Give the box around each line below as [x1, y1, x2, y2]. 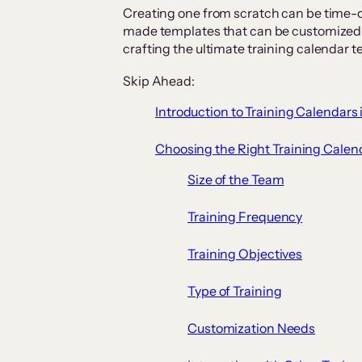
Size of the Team [187, 171, 284, 188]
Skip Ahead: [123, 73, 195, 90]
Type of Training [187, 283, 282, 300]
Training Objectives [187, 246, 303, 263]
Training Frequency [187, 208, 303, 225]
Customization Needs [187, 320, 316, 337]
